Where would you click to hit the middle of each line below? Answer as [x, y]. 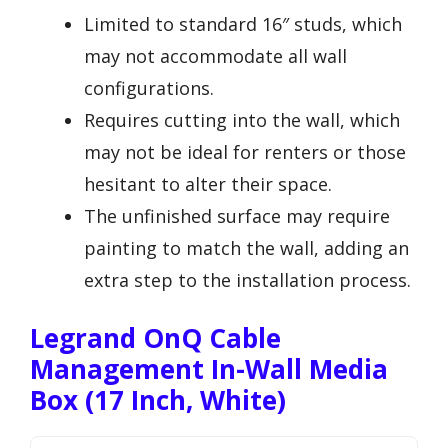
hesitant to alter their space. [208, 183]
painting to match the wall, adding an [246, 247]
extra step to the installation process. [247, 279]
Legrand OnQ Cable [155, 337]
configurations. [149, 87]
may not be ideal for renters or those [245, 151]
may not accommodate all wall [215, 55]
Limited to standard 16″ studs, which [243, 23]
